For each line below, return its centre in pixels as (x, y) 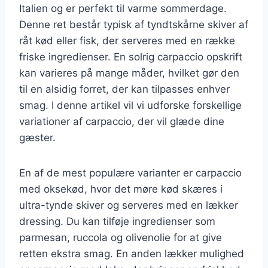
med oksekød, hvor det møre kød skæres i (121, 189)
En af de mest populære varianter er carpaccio (130, 173)
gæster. (37, 137)
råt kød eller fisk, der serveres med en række (127, 40)
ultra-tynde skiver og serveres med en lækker (129, 205)
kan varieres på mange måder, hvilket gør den (129, 73)
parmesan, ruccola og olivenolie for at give (121, 237)
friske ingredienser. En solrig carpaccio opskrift (131, 57)
